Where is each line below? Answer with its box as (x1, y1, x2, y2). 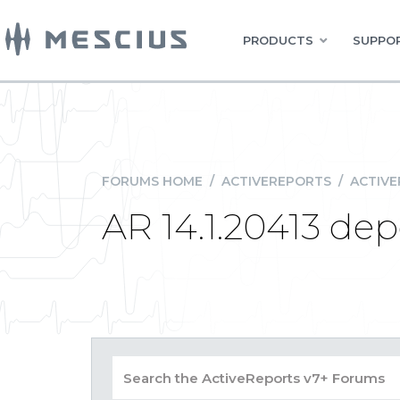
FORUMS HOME (102, 173, 203, 189)
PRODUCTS (243, 33, 313, 47)
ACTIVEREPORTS (221, 173, 331, 189)
